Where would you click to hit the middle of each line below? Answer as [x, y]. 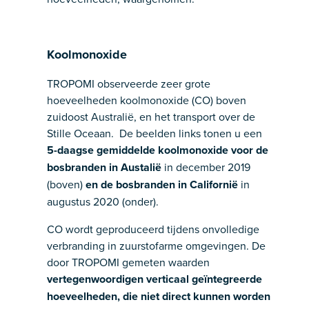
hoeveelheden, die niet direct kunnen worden [159, 296]
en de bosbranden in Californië [162, 185]
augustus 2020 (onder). [103, 201]
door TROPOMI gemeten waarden [128, 262]
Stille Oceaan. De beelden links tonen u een [154, 133]
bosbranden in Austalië [104, 167]
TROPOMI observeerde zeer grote [129, 83]
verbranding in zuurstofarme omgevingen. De [156, 246]
